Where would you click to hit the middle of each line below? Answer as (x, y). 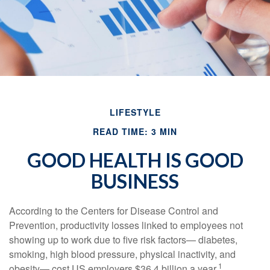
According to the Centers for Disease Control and (114, 211)
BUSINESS (135, 181)
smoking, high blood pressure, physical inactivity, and (122, 254)
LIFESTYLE (135, 112)
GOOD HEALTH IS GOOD (135, 160)
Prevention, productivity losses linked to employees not (126, 225)
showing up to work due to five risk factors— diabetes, (123, 240)
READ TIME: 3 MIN (135, 131)
